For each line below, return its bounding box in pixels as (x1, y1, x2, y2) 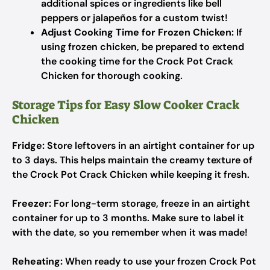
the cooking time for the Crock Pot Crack (41, 55, 233, 67)
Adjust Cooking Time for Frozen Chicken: (41, 26, 234, 39)
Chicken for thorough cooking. (41, 69, 183, 82)
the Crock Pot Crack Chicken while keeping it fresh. (12, 168, 250, 181)
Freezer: (12, 197, 51, 210)
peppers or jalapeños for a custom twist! (41, 11, 228, 24)
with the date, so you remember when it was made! (12, 226, 248, 239)
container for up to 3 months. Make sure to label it (12, 212, 244, 224)
